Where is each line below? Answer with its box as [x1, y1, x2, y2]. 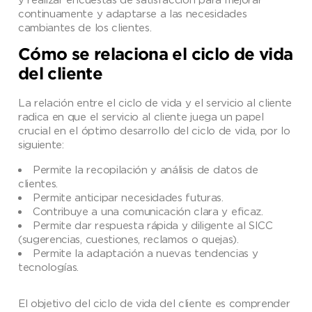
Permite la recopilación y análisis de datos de [33, 163, 258, 175]
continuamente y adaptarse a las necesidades [18, 7, 247, 19]
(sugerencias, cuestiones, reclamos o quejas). [18, 233, 239, 244]
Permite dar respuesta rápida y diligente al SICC [33, 219, 273, 231]
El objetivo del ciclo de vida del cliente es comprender [18, 297, 290, 309]
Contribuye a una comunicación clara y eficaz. [33, 205, 263, 217]
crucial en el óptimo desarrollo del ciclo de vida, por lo [18, 124, 290, 136]
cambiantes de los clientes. [18, 21, 152, 33]
